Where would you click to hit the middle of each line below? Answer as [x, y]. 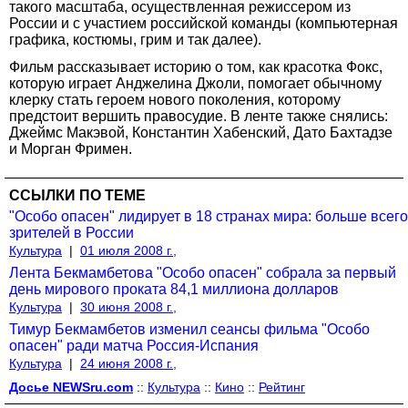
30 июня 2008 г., [128, 306]
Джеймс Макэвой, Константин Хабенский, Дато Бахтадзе [201, 132]
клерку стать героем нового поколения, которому [175, 99]
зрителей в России [71, 232]
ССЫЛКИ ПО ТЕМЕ [77, 195]
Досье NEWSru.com [71, 387]
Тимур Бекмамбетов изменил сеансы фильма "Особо [189, 329]
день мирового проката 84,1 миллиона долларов [174, 289]
